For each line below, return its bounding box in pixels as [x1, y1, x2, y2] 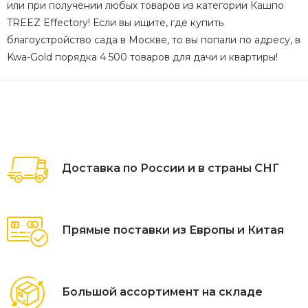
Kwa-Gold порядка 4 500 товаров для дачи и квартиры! [7, 51, 278, 64]
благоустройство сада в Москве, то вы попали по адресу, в [7, 34, 300, 47]
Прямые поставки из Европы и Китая [62, 223, 284, 236]
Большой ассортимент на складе [62, 285, 263, 298]
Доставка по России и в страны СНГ [62, 161, 279, 175]
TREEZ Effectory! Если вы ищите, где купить [7, 16, 223, 30]
